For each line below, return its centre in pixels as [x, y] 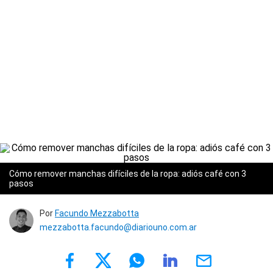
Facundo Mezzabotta [97, 213]
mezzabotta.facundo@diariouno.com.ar [118, 227]
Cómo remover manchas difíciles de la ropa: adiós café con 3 [128, 174]
